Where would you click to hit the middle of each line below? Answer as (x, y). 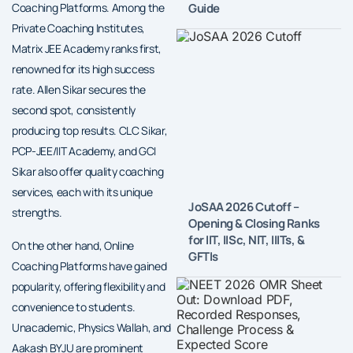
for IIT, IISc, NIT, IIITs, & (247, 240)
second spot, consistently (74, 110)
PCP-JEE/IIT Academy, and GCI (84, 150)
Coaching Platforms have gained (89, 266)
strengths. (37, 212)
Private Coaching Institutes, (79, 28)
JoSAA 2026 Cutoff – (244, 206)
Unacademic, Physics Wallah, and (92, 327)
